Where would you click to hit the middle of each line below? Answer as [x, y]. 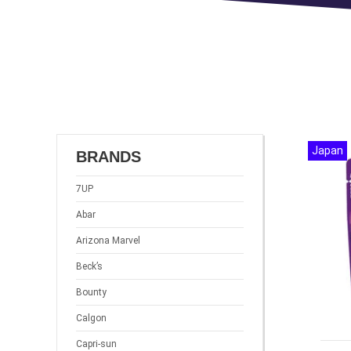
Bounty [91, 292]
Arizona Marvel [108, 241]
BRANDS [109, 157]
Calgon [91, 318]
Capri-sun [96, 344]
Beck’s [89, 266]
